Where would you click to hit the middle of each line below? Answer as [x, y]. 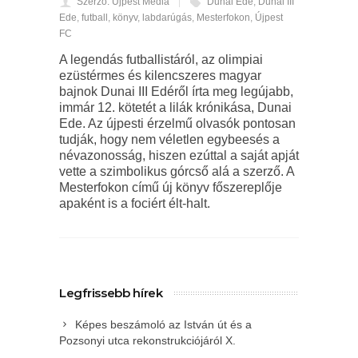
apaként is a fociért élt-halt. [135, 203]
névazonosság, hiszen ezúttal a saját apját [179, 155]
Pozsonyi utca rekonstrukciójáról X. [147, 340]
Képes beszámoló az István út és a [163, 324]
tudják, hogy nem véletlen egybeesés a [169, 139]
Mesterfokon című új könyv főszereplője [171, 187]
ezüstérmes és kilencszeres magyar [160, 76]
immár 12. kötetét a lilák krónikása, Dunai [175, 107]
